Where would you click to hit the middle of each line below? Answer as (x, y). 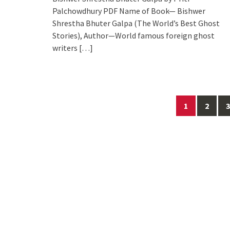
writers (65, 47)
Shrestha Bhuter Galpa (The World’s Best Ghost (136, 23)
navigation (74, 111)
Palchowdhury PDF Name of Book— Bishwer (129, 11)
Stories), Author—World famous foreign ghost (133, 35)
